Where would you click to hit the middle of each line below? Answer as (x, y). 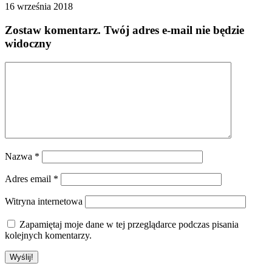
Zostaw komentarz (51, 30)
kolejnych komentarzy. (48, 235)
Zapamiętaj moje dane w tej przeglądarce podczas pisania (129, 224)
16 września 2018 (39, 7)
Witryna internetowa (44, 201)
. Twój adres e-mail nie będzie (171, 30)
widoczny (28, 44)
